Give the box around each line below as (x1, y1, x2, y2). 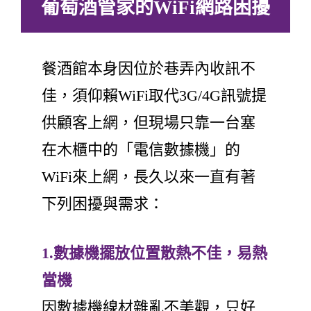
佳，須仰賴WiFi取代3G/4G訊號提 (42, 86, 267, 104)
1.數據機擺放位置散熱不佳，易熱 (42, 244, 267, 262)
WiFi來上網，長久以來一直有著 (42, 167, 255, 185)
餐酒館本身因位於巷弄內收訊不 (42, 59, 255, 77)
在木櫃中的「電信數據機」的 (42, 140, 240, 158)
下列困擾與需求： (42, 194, 164, 212)
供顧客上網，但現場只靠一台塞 (42, 113, 255, 131)
